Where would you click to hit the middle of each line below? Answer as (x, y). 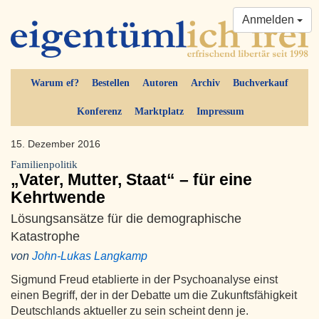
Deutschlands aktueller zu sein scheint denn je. (130, 311)
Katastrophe (45, 236)
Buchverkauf (261, 83)
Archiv (205, 83)
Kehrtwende (58, 198)
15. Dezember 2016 (57, 144)
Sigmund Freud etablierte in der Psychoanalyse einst (144, 280)
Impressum (220, 112)
